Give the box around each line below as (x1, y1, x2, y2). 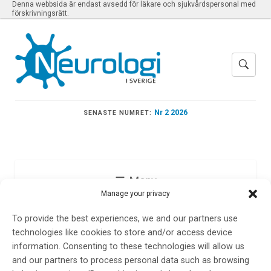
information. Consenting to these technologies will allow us (12, 241, 244, 252)
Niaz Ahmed (29, 220, 144, 247)
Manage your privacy (101, 189, 170, 198)
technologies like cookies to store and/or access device (12, 227, 232, 238)
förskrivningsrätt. (12, 9, 69, 18)
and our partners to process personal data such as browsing (12, 255, 249, 266)
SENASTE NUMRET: (83, 108, 152, 117)
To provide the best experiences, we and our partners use (12, 214, 238, 224)
